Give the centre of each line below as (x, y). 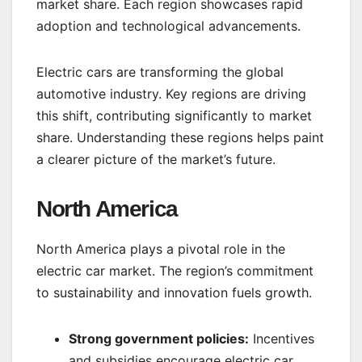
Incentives (282, 339)
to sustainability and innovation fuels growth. (174, 293)
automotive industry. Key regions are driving (171, 94)
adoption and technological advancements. (168, 26)
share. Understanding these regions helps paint (180, 138)
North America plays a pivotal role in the (161, 249)
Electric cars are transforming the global (160, 72)
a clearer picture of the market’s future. (156, 160)
